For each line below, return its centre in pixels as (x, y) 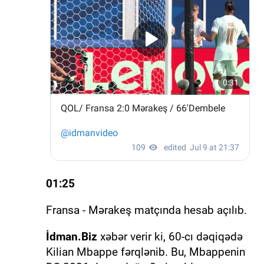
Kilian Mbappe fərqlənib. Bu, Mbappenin (145, 252)
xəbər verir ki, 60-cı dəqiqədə (170, 236)
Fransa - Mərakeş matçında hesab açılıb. (146, 210)
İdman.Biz (71, 236)
